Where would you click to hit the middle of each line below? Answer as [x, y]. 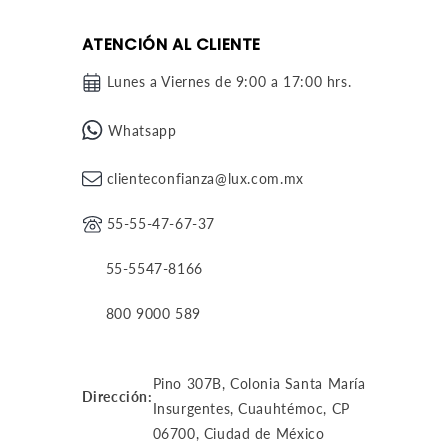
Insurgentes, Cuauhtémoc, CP [251, 408]
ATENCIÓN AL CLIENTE [171, 44]
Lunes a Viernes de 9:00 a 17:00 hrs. [229, 81]
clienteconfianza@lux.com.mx [205, 178]
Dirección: [117, 396]
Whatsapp [142, 130]
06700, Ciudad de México [238, 433]
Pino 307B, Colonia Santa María [259, 383]
